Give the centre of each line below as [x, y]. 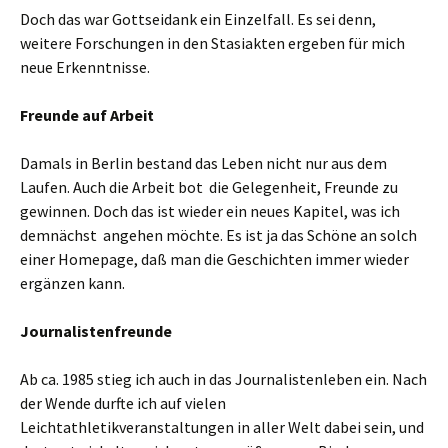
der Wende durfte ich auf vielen [123, 403]
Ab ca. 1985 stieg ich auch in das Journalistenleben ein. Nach [223, 379]
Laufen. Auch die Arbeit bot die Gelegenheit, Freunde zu [209, 187]
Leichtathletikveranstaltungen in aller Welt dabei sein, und [222, 427]
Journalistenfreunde [96, 331]
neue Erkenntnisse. [85, 67]
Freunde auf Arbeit [87, 115]
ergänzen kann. [72, 283]
